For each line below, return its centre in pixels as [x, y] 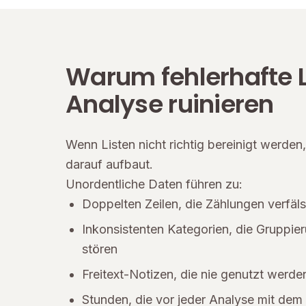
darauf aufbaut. [109, 164]
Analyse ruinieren [170, 104]
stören [100, 249]
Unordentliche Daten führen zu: [154, 184]
